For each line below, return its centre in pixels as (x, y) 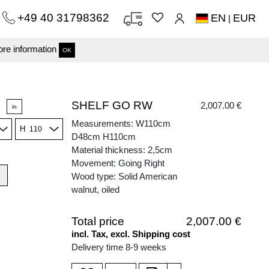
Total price (98, 221)
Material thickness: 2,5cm (122, 150)
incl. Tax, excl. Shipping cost (131, 234)
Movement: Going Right (118, 163)
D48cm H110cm (104, 137)
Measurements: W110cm (121, 123)
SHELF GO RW (112, 105)
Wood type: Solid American (124, 176)
